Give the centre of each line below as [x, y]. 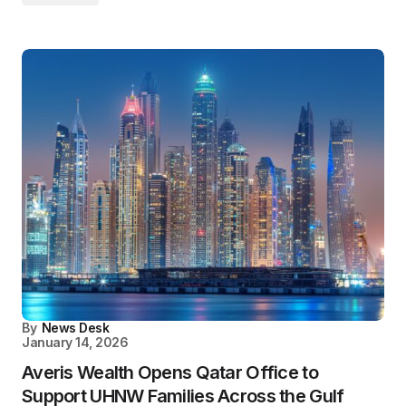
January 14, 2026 [75, 342]
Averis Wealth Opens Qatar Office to [170, 372]
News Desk [75, 327]
